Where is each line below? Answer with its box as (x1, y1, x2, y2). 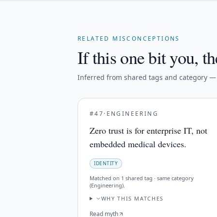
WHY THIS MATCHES (101, 195, 164, 202)
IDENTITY (94, 160, 118, 167)
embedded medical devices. (90, 138, 186, 150)
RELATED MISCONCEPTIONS (77, 34, 180, 43)
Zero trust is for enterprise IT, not (90, 124, 207, 136)
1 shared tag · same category (121, 174, 194, 182)
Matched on (90, 174, 121, 182)
